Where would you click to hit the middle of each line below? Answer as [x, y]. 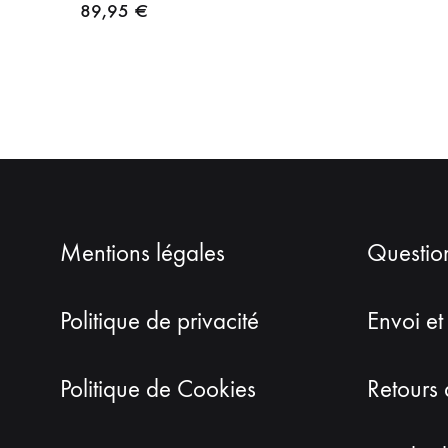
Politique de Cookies [158, 389]
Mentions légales [142, 253]
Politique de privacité [159, 321]
